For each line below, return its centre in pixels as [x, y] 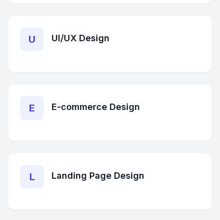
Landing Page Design [98, 176]
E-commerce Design [96, 107]
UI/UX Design [81, 38]
